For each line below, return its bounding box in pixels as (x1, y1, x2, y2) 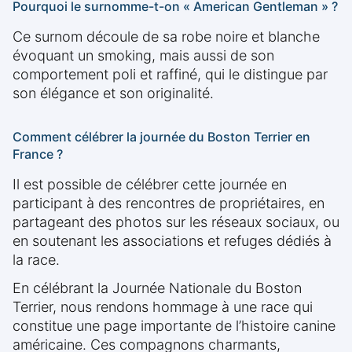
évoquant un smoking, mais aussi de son (13, 47, 274, 64)
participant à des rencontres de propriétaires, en (13, 195, 324, 212)
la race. (13, 251, 60, 269)
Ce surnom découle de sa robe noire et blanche (13, 28, 320, 46)
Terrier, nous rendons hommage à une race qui (13, 299, 313, 316)
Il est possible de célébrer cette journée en (13, 176, 287, 193)
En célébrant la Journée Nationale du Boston (13, 280, 302, 297)
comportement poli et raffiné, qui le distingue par (13, 66, 328, 83)
